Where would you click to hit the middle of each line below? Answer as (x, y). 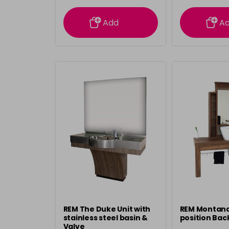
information (110, 8)
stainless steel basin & (105, 218)
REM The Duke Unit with (107, 209)
